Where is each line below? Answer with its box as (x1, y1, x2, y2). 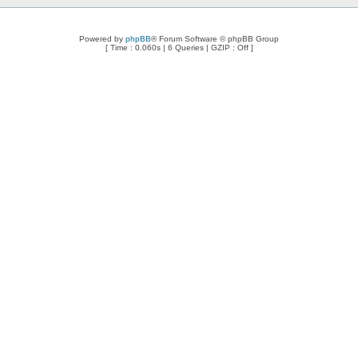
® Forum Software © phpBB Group (151, 34, 279, 43)
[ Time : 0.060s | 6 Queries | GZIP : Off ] (105, 43, 253, 52)
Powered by (79, 34, 125, 43)
